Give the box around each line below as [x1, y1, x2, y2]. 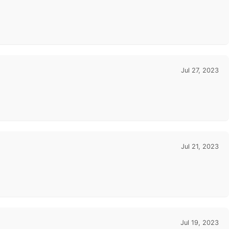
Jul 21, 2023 [181, 143, 219, 151]
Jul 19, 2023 [180, 219, 219, 227]
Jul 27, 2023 [181, 66, 219, 75]
